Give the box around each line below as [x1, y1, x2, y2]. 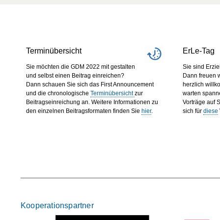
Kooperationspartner [21, 200, 94, 210]
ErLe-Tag [182, 46, 215, 55]
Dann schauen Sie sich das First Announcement [26, 81, 154, 88]
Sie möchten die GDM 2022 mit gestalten [26, 63, 135, 71]
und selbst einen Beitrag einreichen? [26, 72, 124, 80]
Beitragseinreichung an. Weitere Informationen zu [26, 99, 158, 106]
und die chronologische [26, 90, 90, 97]
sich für [182, 108, 203, 115]
